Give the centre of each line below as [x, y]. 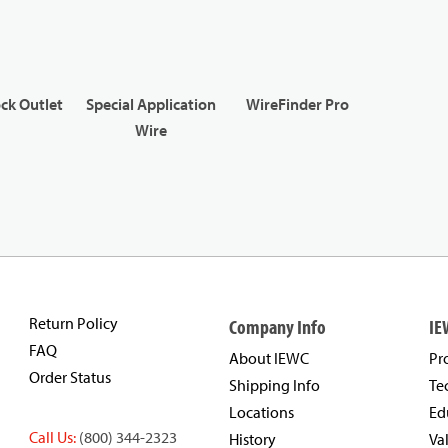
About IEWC [269, 358]
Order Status [70, 377]
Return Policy [73, 323]
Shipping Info [274, 385]
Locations [261, 412]
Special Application [150, 104]
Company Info [277, 327]
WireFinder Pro [297, 104]
